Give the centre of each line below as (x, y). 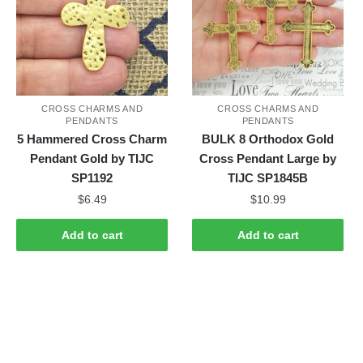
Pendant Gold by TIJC (92, 159)
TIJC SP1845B (268, 178)
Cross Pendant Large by (268, 159)
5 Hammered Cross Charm (92, 139)
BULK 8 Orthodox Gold (268, 139)
